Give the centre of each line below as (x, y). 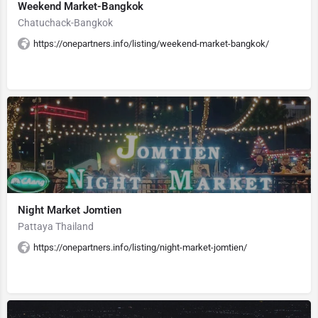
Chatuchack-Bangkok (65, 23)
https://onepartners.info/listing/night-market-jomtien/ (140, 247)
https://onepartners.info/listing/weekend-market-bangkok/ (151, 44)
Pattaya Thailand (56, 226)
